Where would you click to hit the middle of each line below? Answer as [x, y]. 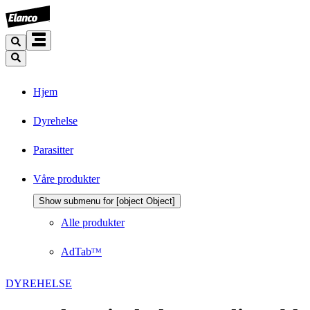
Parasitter [53, 149]
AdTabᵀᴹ [81, 251]
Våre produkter [66, 179]
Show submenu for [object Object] [107, 201]
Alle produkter [93, 222]
